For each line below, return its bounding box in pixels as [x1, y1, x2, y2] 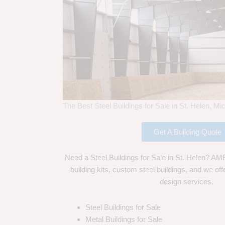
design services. [159, 177, 215, 186]
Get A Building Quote [153, 128, 221, 137]
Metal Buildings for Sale [85, 214, 162, 223]
